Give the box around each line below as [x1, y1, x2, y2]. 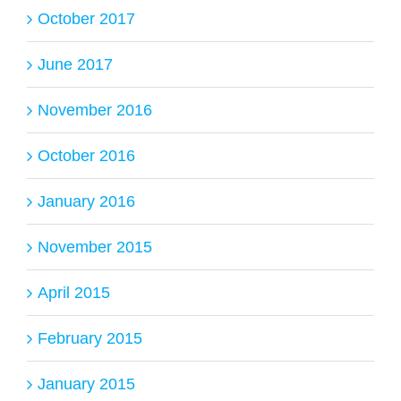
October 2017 [38, 9, 135, 28]
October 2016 [38, 146, 135, 165]
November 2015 [38, 237, 152, 256]
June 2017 [38, 55, 113, 73]
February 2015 [38, 328, 142, 347]
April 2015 [38, 283, 110, 302]
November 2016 [38, 100, 152, 119]
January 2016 [38, 192, 135, 210]
